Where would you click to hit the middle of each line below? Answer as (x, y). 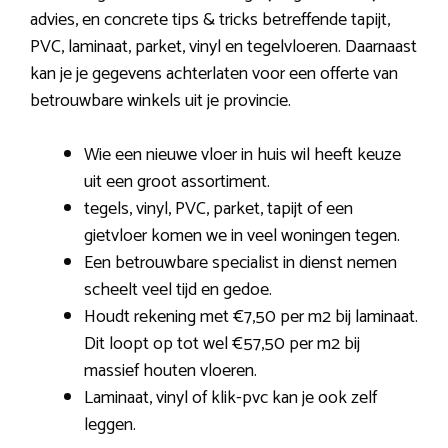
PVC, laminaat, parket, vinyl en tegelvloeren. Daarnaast (223, 47)
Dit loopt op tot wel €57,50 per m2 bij (222, 344)
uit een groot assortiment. (177, 182)
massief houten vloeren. (170, 371)
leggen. (110, 425)
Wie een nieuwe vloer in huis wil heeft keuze (242, 155)
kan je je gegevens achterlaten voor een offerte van (214, 74)
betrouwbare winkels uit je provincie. (160, 101)
